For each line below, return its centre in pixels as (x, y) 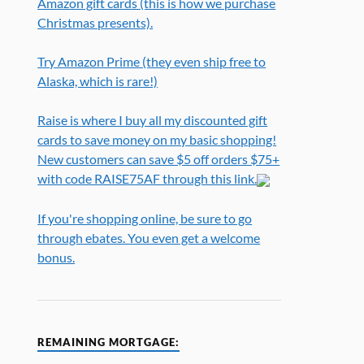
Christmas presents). (95, 22)
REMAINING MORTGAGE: (109, 342)
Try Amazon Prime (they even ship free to (152, 62)
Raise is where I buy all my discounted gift (153, 120)
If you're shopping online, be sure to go (145, 218)
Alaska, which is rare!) (98, 81)
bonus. (56, 257)
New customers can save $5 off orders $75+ (159, 159)
